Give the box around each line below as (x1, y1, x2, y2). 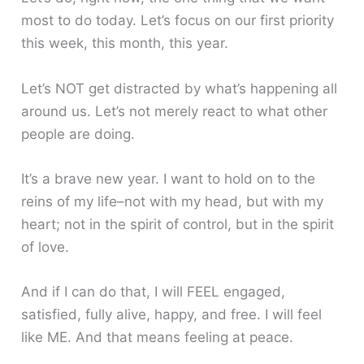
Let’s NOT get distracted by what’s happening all (21, 80, 338, 97)
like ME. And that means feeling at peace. (21, 328, 294, 345)
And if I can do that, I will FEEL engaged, (21, 283, 286, 300)
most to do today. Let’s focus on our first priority (21, 12, 335, 29)
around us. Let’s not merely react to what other (21, 102, 328, 119)
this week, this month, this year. (21, 35, 229, 52)
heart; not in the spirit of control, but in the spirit (21, 215, 335, 232)
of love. (21, 238, 70, 255)
